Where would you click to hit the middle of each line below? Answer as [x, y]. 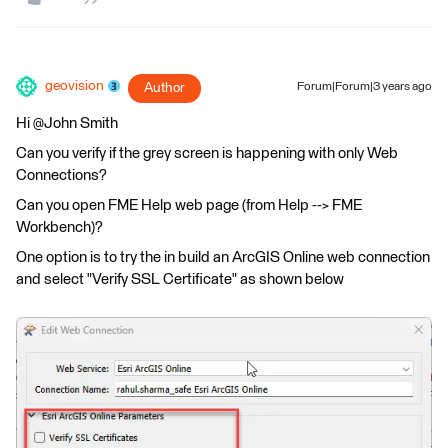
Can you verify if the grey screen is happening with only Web [207, 153]
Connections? [61, 175]
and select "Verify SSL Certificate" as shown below [180, 279]
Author [164, 87]
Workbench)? [59, 227]
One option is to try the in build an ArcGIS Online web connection [223, 257]
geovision [74, 85]
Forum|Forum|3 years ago [364, 86]
